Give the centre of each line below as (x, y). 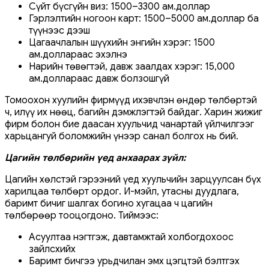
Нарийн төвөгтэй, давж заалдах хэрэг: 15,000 (132, 66)
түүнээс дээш (59, 30)
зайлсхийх (52, 249)
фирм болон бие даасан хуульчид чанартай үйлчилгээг (129, 124)
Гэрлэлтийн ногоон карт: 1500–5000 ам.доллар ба (144, 18)
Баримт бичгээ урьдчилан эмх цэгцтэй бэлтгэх (134, 261)
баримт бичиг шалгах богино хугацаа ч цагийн (109, 203)
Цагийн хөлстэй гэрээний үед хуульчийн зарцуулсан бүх (133, 179)
